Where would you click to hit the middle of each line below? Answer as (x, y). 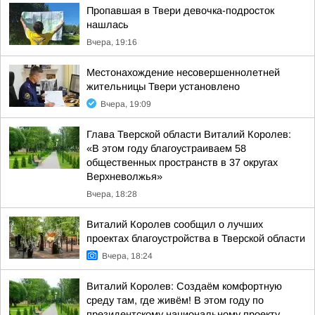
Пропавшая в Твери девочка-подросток (180, 11)
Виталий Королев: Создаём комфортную (184, 286)
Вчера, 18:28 (112, 194)
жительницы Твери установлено (163, 86)
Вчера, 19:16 (112, 42)
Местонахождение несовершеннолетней (183, 72)
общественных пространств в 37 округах (182, 162)
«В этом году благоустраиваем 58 (166, 148)
